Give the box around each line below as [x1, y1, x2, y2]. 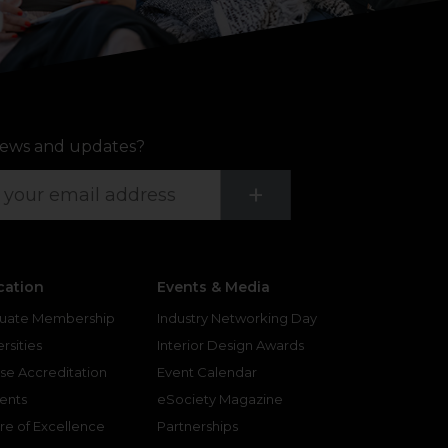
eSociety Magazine [157, 391, 283, 408]
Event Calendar [157, 364, 257, 381]
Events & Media [157, 278, 270, 297]
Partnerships [157, 418, 238, 435]
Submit [263, 176, 371, 212]
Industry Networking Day [157, 310, 317, 327]
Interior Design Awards [157, 337, 304, 354]
